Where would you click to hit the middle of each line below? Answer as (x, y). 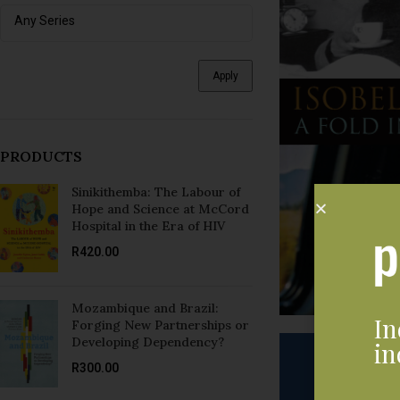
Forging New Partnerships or (160, 325)
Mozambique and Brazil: (145, 308)
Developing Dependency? (148, 342)
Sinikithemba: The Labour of (156, 192)
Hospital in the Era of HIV (148, 226)
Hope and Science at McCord (160, 209)
